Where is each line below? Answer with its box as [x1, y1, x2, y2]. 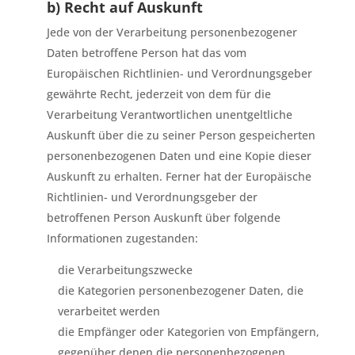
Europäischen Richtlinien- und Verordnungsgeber [46, 66, 312, 81]
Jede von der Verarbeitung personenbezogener [46, 25, 297, 40]
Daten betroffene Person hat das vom [46, 45, 246, 60]
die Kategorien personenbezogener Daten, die [57, 283, 303, 298]
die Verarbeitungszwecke [57, 262, 193, 277]
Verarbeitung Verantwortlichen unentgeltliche [46, 107, 292, 122]
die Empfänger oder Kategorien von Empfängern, [57, 324, 319, 339]
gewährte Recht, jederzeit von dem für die [46, 86, 271, 101]
